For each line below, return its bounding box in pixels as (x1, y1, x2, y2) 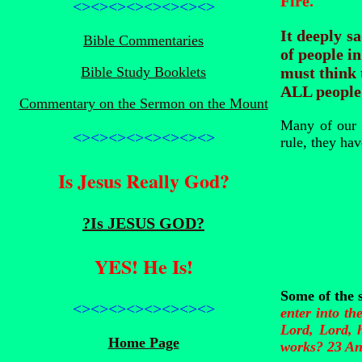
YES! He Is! (94, 252, 193, 280)
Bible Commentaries (83, 32, 204, 48)
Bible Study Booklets (81, 64, 206, 80)
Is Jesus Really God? (57, 166, 229, 195)
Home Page (107, 335, 179, 351)
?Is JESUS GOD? (82, 214, 204, 232)
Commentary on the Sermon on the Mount (19, 95, 268, 112)
